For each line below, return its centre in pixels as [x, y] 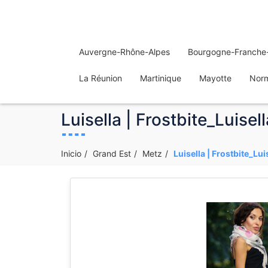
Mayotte [215, 78]
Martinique [161, 78]
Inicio [71, 153]
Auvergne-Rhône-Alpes [124, 52]
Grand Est [112, 153]
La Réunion [100, 78]
